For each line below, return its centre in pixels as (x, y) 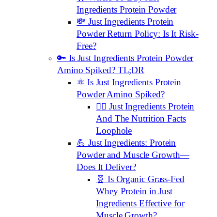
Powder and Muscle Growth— (133, 155)
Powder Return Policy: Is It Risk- (138, 34)
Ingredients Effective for (140, 204)
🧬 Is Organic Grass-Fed (140, 179)
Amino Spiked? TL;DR (101, 70)
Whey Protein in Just (134, 192)
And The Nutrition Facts (141, 119)
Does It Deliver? (106, 167)
